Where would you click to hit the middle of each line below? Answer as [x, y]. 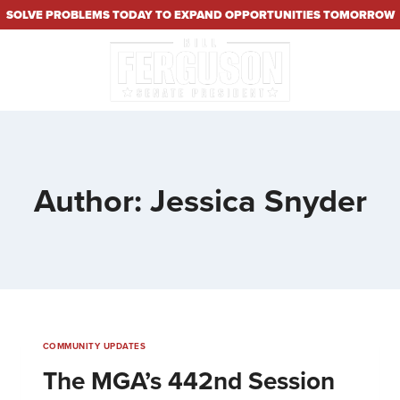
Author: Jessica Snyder [200, 200]
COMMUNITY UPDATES [95, 346]
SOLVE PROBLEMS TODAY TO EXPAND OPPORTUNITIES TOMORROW [200, 15]
